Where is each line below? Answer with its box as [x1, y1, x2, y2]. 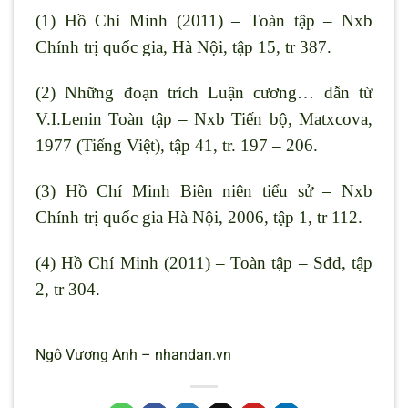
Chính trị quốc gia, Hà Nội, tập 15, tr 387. [36, 37, 331, 57]
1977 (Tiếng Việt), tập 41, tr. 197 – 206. [36, 135, 318, 155]
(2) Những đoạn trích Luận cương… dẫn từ [36, 82, 372, 102]
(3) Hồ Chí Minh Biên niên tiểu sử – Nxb [36, 180, 372, 200]
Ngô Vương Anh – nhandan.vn [36, 346, 231, 364]
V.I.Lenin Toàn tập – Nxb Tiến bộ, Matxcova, [36, 108, 372, 128]
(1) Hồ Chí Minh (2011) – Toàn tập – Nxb [36, 11, 372, 31]
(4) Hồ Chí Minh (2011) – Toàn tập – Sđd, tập [36, 252, 372, 272]
